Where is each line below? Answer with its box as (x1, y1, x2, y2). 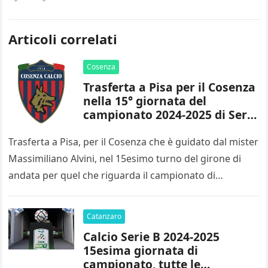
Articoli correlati (8, 30, 118, 48)
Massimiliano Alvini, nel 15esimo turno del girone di (8, 152, 242, 165)
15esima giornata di (83, 242, 199, 258)
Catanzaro (87, 211, 122, 221)
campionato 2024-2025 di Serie (83, 106, 258, 123)
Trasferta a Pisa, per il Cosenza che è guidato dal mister (8, 135, 259, 148)
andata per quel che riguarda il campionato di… (8, 169, 224, 182)
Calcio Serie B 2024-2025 (83, 229, 220, 245)
